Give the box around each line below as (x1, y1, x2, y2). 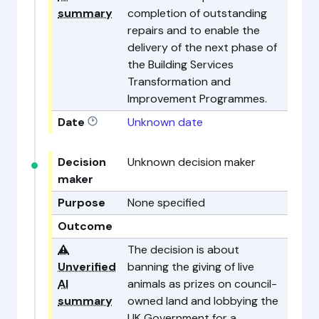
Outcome (58, 218, 113, 234)
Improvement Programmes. (127, 90, 267, 106)
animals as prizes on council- (127, 276, 277, 291)
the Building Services (127, 56, 234, 72)
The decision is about (127, 241, 239, 257)
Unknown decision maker (127, 154, 256, 169)
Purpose (58, 194, 105, 210)
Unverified (58, 258, 116, 274)
